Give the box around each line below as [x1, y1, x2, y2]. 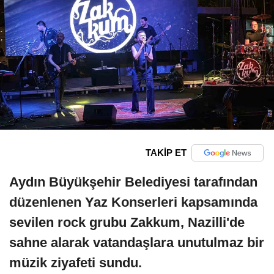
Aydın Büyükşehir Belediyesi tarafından [9, 174, 257, 190]
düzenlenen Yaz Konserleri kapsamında [9, 194, 257, 210]
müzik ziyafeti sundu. [9, 254, 142, 270]
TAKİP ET [145, 147, 187, 158]
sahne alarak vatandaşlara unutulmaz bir [9, 234, 264, 250]
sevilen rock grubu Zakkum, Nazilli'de [9, 214, 245, 230]
